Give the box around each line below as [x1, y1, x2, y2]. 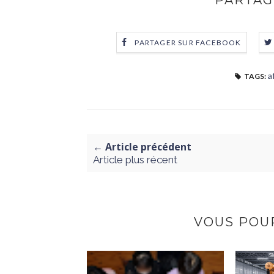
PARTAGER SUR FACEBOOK [135, 38, 242, 48]
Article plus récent [93, 154, 177, 166]
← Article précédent [93, 140, 191, 154]
